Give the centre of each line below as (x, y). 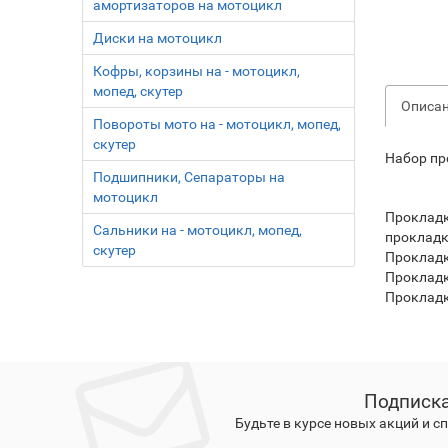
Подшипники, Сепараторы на (189, 177)
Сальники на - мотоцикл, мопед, (198, 230)
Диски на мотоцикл (158, 38)
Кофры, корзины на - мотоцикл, (197, 71)
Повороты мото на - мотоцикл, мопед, (217, 124)
